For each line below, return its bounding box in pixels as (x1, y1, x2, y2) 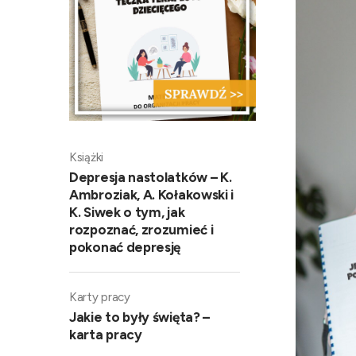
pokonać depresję (69, 238, 181, 255)
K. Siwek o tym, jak (69, 203, 185, 220)
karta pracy (69, 326, 142, 342)
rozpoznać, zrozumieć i (69, 221, 214, 238)
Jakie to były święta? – (69, 308, 211, 325)
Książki (69, 149, 103, 164)
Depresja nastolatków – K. (69, 168, 232, 185)
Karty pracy (69, 289, 130, 304)
